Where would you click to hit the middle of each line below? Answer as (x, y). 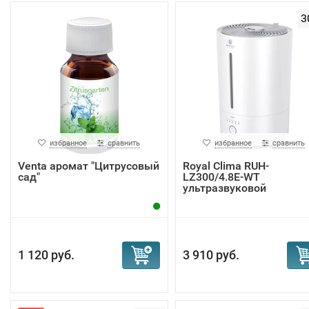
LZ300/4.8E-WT (221, 177)
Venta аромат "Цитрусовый (89, 166)
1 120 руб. (46, 255)
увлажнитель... (221, 199)
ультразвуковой (224, 188)
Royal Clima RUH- (226, 166)
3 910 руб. (211, 255)
